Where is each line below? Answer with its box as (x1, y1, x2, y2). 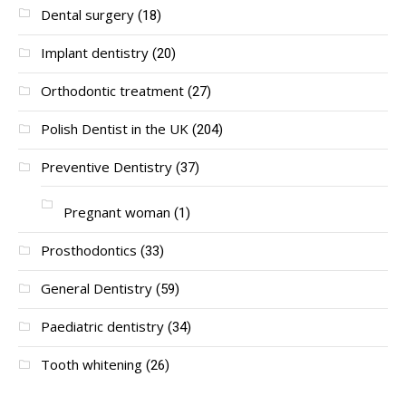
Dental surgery (41, 5, 134, 24)
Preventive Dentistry (41, 157, 172, 176)
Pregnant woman (63, 202, 170, 221)
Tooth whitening (41, 354, 142, 373)
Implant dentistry (41, 43, 149, 62)
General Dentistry (41, 278, 152, 297)
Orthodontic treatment (41, 81, 184, 100)
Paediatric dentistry (41, 316, 164, 335)
